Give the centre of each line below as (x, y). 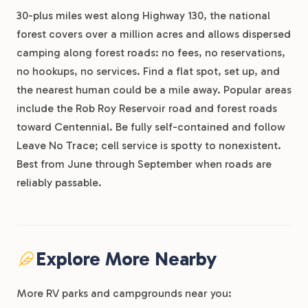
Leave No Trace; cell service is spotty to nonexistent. (149, 145)
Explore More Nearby (126, 259)
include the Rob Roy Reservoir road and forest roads (147, 108)
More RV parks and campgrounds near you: (124, 293)
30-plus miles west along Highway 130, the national (143, 15)
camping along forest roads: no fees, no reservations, (151, 53)
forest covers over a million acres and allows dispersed (154, 34)
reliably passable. (59, 183)
